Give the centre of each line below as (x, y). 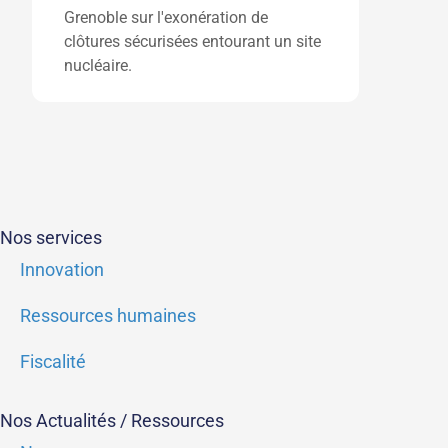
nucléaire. (98, 65)
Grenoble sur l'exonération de (166, 17)
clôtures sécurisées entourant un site (192, 41)
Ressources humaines (108, 316)
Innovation (62, 270)
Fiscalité (53, 362)
